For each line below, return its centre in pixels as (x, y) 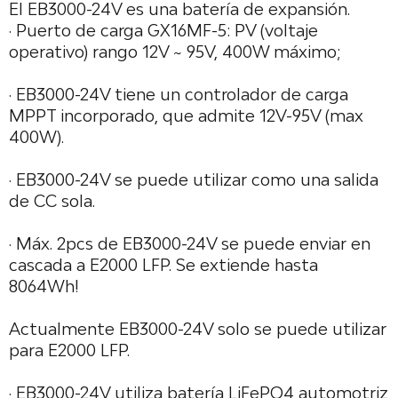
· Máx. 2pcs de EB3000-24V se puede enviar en (190, 243)
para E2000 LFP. (69, 350)
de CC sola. (52, 201)
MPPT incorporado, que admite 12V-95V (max (186, 115)
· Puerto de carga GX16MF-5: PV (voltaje (163, 30)
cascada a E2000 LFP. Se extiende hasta (163, 265)
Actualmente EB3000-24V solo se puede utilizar (198, 329)
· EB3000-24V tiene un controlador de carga (179, 94)
